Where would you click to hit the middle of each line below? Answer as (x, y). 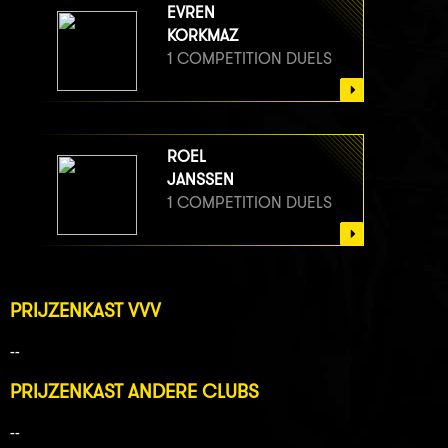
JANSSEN (200, 180)
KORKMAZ (202, 36)
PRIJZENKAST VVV (85, 311)
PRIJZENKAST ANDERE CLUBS (134, 392)
